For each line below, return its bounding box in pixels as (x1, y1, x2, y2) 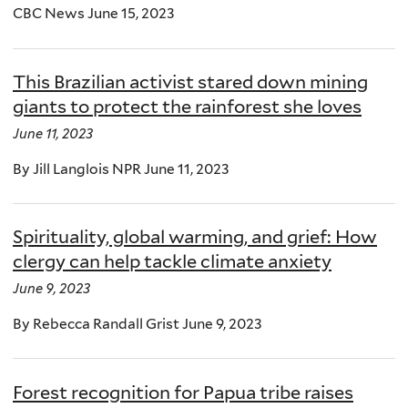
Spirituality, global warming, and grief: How (13, 226, 377, 249)
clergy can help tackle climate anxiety (13, 250, 331, 273)
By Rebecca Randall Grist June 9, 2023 (13, 315, 262, 333)
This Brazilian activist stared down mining (13, 70, 368, 93)
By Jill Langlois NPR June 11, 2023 (13, 159, 229, 178)
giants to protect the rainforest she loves (13, 95, 362, 117)
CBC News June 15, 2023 (13, 5, 175, 23)
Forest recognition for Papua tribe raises (13, 381, 353, 403)
